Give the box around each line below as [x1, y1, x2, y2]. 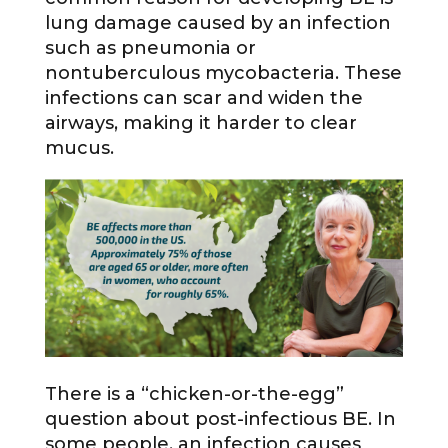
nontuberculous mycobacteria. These [44, 62, 402, 85]
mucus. [44, 137, 114, 160]
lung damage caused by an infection [44, 12, 391, 35]
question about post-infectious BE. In [44, 408, 396, 431]
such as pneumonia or [44, 37, 256, 60]
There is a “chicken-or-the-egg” [44, 383, 344, 406]
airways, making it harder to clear [44, 112, 357, 135]
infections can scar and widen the [44, 87, 363, 110]
